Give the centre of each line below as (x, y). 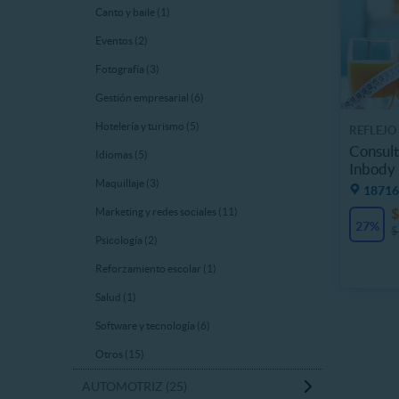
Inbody (372, 168)
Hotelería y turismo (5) (147, 126)
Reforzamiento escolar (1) (156, 269)
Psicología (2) (126, 240)
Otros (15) (120, 354)
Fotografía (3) (127, 69)
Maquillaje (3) (127, 183)
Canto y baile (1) (133, 12)
